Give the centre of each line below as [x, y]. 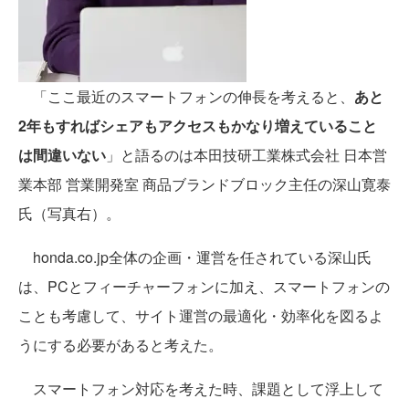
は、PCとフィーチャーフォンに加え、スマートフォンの [204, 286]
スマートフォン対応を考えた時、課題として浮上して [201, 388]
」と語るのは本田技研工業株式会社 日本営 [246, 155]
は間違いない [62, 155]
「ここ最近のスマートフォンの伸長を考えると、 [186, 96]
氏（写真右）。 [69, 213]
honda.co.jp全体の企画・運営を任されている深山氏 [195, 257]
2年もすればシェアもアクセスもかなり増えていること [198, 126]
